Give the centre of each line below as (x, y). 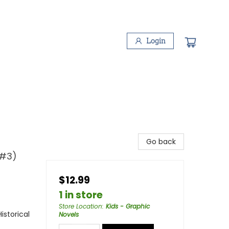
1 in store (81, 195)
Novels (69, 214)
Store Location (81, 206)
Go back (161, 142)
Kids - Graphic (128, 206)
